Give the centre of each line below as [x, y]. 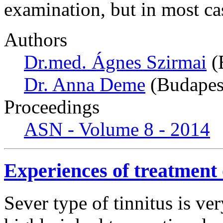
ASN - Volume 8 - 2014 [117, 129]
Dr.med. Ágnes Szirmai [115, 62]
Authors [36, 40]
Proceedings [52, 107]
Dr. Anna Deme [85, 85]
